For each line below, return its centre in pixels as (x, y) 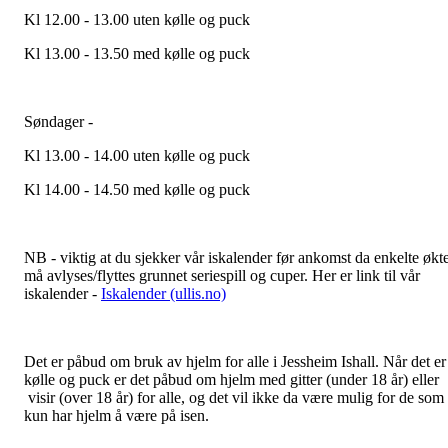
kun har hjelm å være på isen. (116, 416)
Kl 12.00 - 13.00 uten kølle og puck (137, 20)
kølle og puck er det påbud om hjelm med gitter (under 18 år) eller (231, 380)
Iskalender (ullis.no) (163, 294)
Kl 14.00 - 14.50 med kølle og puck (137, 190)
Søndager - (60, 122)
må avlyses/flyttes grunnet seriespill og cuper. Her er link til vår (222, 276)
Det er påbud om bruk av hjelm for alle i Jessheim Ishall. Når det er (235, 362)
